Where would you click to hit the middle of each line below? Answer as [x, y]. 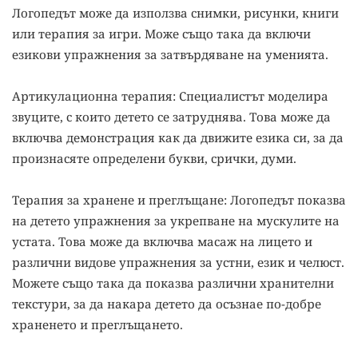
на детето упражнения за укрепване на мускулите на [176, 221]
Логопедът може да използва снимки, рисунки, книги [175, 13]
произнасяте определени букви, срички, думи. [154, 159]
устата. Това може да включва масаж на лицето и [162, 242]
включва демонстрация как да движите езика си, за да [178, 138]
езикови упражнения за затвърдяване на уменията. [170, 55]
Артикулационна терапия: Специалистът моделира [170, 96]
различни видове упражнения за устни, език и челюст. [178, 263]
